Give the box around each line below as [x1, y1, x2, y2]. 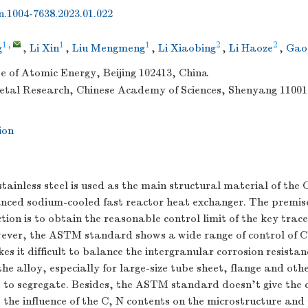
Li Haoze [229, 42, 273, 54]
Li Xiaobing [158, 42, 216, 54]
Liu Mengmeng [72, 42, 145, 54]
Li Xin [30, 42, 59, 54]
